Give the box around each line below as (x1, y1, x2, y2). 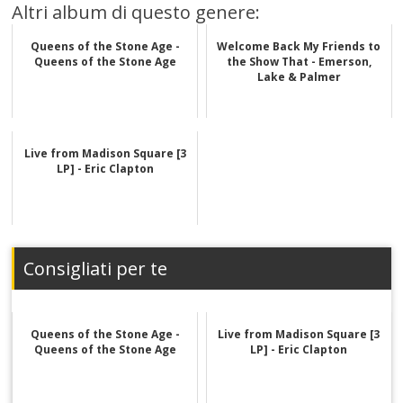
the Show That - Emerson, (226, 53, 372, 69)
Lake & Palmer (256, 68, 341, 85)
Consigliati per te (23, 255, 168, 281)
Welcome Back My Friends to (217, 38, 381, 54)
